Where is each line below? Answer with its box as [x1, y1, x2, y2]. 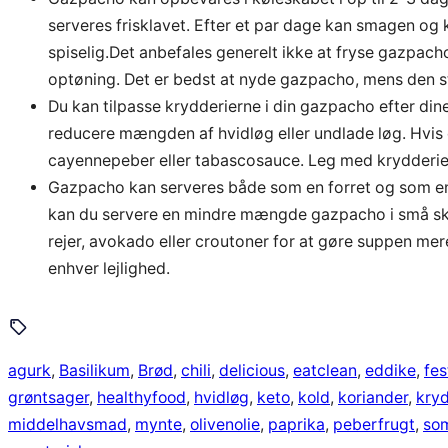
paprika [268, 414, 325, 434]
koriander [338, 387, 408, 407]
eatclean [293, 360, 357, 380]
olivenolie [190, 414, 260, 434]
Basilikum [59, 360, 130, 380]
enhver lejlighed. [48, 258, 170, 278]
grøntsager [8, 387, 89, 407]
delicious [219, 360, 285, 380]
